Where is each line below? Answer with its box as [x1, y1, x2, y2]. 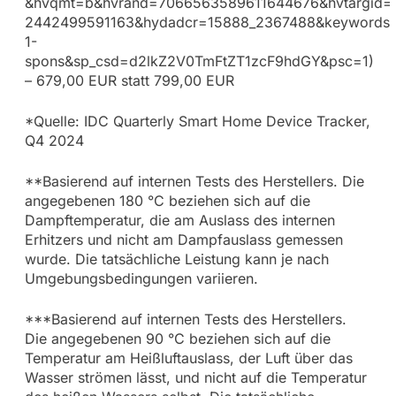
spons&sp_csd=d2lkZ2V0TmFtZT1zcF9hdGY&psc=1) [24, 51, 374, 70]
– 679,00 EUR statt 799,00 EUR [24, 71, 234, 89]
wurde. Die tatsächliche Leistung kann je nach [24, 249, 329, 268]
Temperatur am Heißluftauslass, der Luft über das [24, 348, 353, 367]
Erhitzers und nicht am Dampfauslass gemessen [24, 230, 343, 248]
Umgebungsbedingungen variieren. [24, 269, 258, 287]
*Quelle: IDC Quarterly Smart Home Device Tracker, [24, 111, 370, 130]
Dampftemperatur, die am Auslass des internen [24, 210, 335, 229]
